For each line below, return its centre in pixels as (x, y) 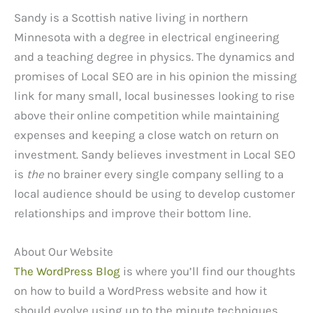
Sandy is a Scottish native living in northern (131, 17)
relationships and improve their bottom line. (132, 213)
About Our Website (64, 252)
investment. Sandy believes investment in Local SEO (155, 154)
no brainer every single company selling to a (164, 174)
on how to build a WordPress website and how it (140, 291)
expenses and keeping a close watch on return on (146, 134)
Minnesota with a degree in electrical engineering (147, 37)
